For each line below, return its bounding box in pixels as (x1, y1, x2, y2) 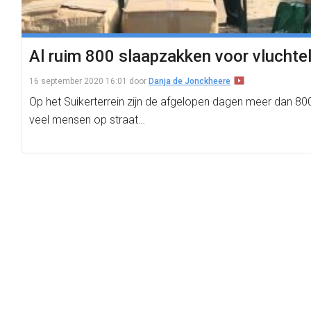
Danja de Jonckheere (149, 76, 230, 86)
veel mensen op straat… (29, 113, 145, 126)
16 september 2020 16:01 (29, 76, 127, 86)
